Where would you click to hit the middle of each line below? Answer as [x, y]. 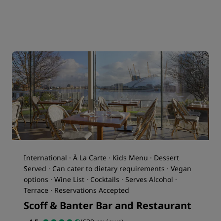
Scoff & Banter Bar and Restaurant [108, 205]
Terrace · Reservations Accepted [76, 190]
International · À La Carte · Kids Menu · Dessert [101, 158]
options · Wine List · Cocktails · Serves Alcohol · [100, 179]
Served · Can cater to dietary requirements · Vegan [108, 168]
